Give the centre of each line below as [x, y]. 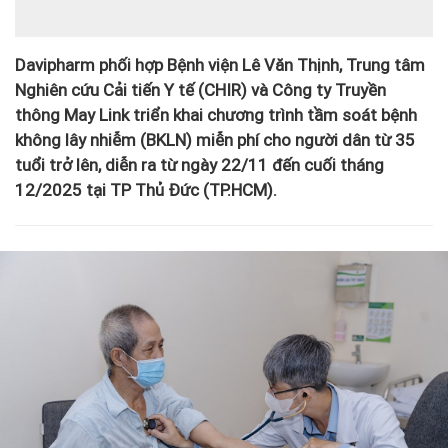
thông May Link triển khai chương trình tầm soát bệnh [216, 114]
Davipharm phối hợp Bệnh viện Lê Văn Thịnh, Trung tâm [220, 64]
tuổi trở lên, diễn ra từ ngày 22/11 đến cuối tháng [199, 164]
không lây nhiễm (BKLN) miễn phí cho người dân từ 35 [215, 139]
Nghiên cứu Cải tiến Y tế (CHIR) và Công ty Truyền [200, 89]
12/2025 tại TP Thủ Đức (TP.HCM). [146, 189]
